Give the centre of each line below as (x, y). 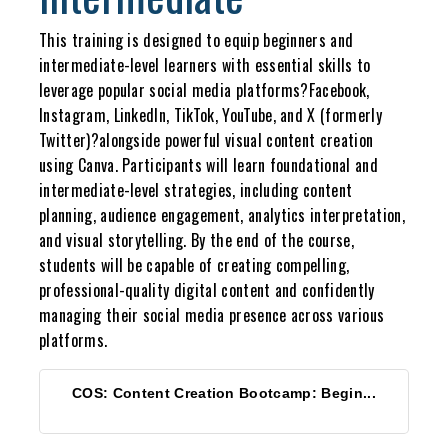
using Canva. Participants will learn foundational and (208, 165)
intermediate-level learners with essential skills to (205, 65)
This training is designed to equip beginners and (196, 40)
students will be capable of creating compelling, (194, 265)
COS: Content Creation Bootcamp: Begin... (224, 393)
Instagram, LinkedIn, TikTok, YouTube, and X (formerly (210, 115)
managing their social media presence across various (212, 315)
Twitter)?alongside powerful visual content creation (206, 140)
